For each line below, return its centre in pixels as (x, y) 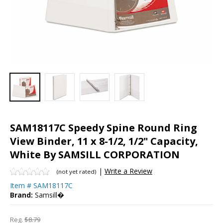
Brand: (21, 195)
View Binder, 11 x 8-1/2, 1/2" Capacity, (104, 141)
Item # (21, 185)
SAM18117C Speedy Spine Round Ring (104, 127)
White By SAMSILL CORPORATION (95, 154)
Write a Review (128, 171)
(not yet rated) (77, 171)
